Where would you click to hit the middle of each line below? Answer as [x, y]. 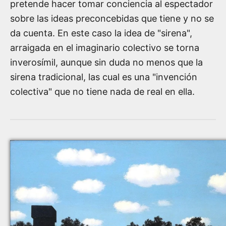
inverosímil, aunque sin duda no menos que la [106, 63]
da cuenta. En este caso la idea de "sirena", [101, 33]
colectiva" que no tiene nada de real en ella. [102, 92]
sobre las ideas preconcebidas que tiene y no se [112, 19]
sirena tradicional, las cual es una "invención [104, 77]
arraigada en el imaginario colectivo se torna [105, 48]
